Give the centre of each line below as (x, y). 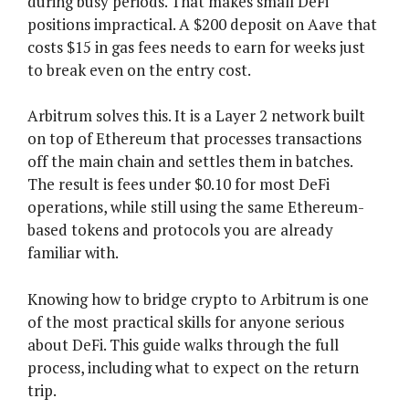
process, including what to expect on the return (193, 367)
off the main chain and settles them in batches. (190, 162)
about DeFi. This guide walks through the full (183, 344)
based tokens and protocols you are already (180, 230)
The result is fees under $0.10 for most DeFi (178, 184)
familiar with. (73, 253)
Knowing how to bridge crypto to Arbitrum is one (198, 299)
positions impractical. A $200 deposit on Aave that (202, 24)
